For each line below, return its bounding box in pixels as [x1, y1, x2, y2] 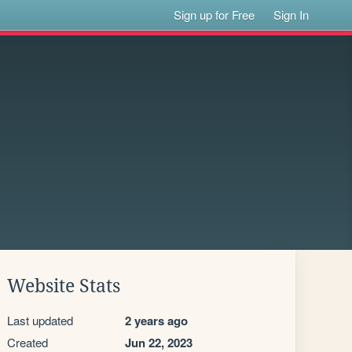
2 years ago [125, 312, 188, 329]
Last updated [7, 312, 73, 328]
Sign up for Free [174, 6, 255, 23]
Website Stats [7, 276, 120, 296]
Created [7, 334, 48, 350]
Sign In [273, 6, 310, 23]
